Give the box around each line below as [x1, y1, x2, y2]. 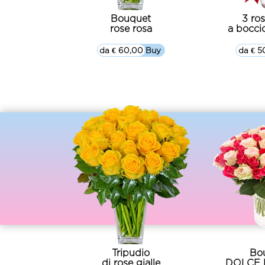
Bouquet [111, 13, 151, 24]
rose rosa [109, 23, 152, 34]
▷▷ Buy [131, 46, 161, 54]
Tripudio [112, 247, 150, 258]
